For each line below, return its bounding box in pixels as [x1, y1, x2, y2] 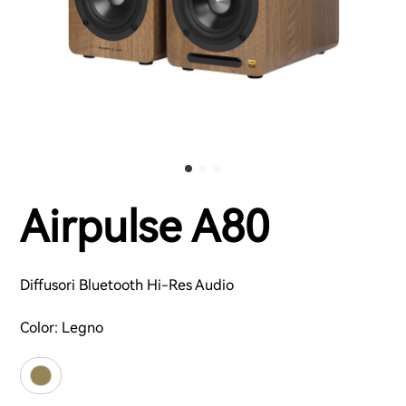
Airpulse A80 [20, 200, 269, 253]
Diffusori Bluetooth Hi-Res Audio [20, 276, 234, 295]
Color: [20, 318, 62, 336]
